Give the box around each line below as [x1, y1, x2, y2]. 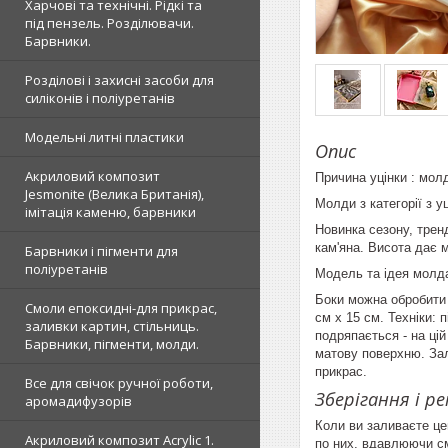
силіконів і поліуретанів [25, 89, 175, 107]
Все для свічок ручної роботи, [25, 374, 213, 392]
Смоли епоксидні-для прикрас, [25, 299, 217, 317]
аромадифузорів [25, 392, 132, 410]
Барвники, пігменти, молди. [25, 335, 199, 353]
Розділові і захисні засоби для [25, 71, 214, 89]
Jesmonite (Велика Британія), [25, 185, 204, 203]
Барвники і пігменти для [25, 242, 178, 260]
